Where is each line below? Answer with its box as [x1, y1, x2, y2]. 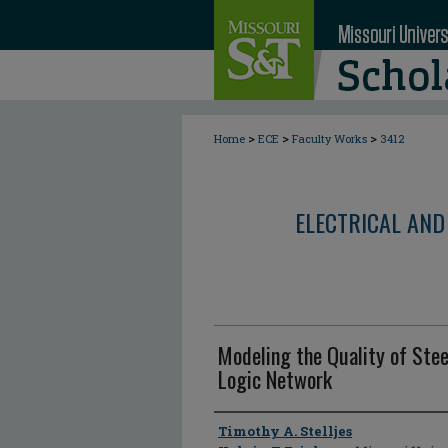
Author [214, 415, 265, 445]
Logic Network [218, 363, 332, 395]
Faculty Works [292, 131, 367, 146]
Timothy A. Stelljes [218, 422, 352, 440]
